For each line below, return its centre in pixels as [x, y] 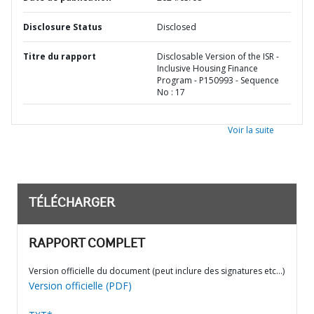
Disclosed [177, 27]
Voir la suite [251, 130]
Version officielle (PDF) [80, 286]
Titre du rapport [60, 56]
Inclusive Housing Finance [207, 68]
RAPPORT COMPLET [87, 245]
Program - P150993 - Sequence [218, 80]
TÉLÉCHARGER [72, 204]
